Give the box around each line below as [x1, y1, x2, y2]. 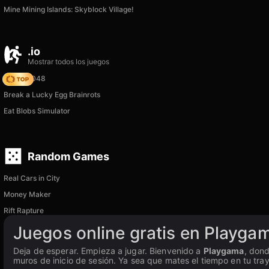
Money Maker [4, 190, 51, 199]
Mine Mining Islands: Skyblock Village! [4, 5, 134, 14]
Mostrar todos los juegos [28, 57, 109, 66]
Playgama [203, 246, 244, 256]
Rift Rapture [4, 206, 44, 215]
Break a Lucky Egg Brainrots [4, 90, 100, 99]
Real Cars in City [4, 174, 60, 183]
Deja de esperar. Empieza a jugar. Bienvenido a [13, 246, 204, 256]
